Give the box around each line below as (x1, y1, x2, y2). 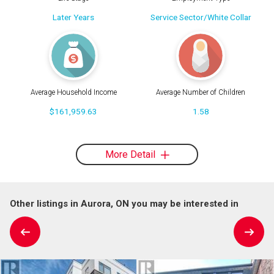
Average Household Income (30, 88, 117, 97)
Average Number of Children (156, 88, 245, 97)
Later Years (53, 12, 94, 22)
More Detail (105, 148, 158, 160)
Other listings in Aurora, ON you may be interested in (10, 198, 239, 209)
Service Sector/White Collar (150, 12, 251, 22)
